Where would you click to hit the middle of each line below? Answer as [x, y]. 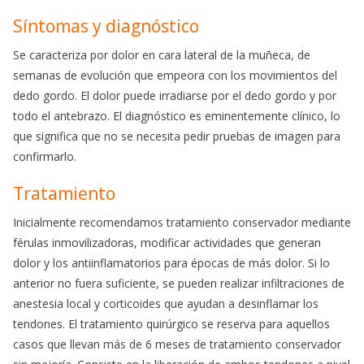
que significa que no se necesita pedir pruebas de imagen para [177, 136]
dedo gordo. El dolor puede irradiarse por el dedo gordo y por [175, 96]
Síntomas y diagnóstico [106, 26]
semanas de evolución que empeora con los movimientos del [175, 76]
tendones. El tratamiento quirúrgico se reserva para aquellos [171, 324]
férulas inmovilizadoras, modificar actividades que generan [167, 243]
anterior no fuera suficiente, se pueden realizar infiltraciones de [179, 284]
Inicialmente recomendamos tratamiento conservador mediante [182, 223]
